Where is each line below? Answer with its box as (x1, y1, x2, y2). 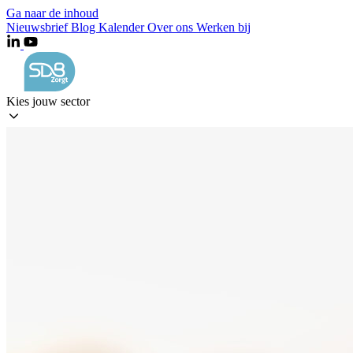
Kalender (98, 20, 147, 34)
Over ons (147, 20, 196, 34)
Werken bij (196, 20, 251, 34)
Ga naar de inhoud (6, 6, 98, 20)
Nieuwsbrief (6, 20, 71, 34)
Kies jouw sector (6, 95, 90, 108)
